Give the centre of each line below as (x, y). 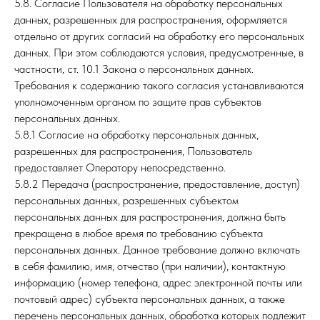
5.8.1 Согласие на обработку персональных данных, (136, 135)
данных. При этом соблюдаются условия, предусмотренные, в (159, 52)
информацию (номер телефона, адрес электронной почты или (158, 282)
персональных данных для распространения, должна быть (150, 217)
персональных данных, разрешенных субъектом (126, 200)
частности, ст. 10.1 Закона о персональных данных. (134, 69)
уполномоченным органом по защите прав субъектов (138, 102)
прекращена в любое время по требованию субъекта (139, 233)
